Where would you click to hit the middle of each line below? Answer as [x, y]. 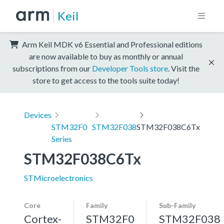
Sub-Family [177, 205]
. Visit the [184, 68]
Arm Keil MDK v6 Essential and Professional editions [111, 44]
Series [62, 138]
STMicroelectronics [58, 177]
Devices [38, 114]
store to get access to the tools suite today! [106, 80]
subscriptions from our [52, 68]
